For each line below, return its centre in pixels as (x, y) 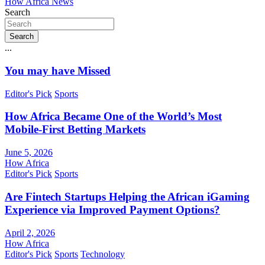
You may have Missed (58, 71)
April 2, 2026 (30, 232)
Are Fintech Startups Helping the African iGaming (127, 196)
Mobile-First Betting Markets (75, 130)
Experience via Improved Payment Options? (112, 209)
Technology (103, 254)
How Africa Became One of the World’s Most (113, 117)
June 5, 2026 (29, 153)
